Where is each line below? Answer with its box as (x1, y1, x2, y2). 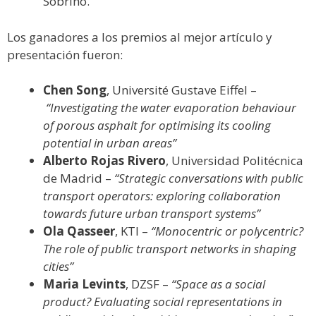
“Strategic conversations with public (114, 170, 303, 187)
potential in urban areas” (43, 135, 176, 152)
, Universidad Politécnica (166, 152, 303, 169)
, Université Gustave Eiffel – (107, 82, 257, 99)
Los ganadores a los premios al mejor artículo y (7, 28, 272, 45)
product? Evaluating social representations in (43, 293, 282, 310)
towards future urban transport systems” (43, 205, 260, 222)
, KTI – (115, 223, 151, 240)
